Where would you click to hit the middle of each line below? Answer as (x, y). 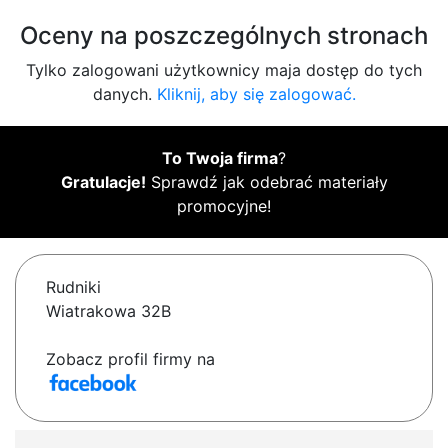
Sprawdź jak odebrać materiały (266, 182)
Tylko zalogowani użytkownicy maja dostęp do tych (224, 70)
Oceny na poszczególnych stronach (224, 36)
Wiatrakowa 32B (108, 311)
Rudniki (73, 287)
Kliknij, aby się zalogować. (256, 94)
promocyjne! (224, 206)
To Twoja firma (220, 158)
